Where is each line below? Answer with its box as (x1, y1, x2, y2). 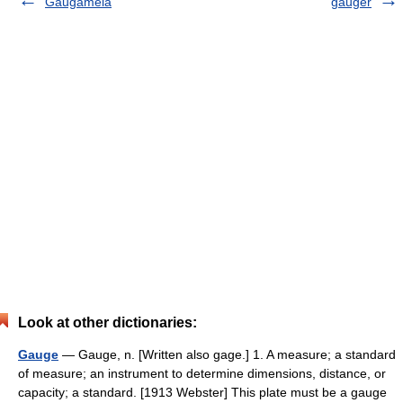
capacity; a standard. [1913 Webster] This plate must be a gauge (18, 385, 387, 399)
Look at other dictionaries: (18, 315, 197, 330)
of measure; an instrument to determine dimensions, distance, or (18, 366, 386, 381)
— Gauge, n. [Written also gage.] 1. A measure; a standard (58, 347, 396, 362)
